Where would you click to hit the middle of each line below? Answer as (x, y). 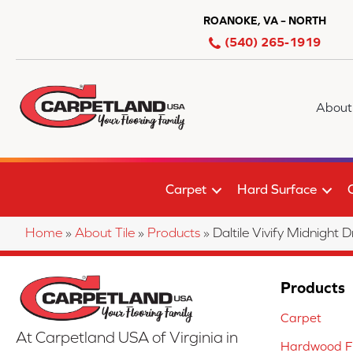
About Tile (105, 233)
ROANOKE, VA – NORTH (265, 20)
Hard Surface (277, 189)
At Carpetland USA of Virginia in (127, 338)
